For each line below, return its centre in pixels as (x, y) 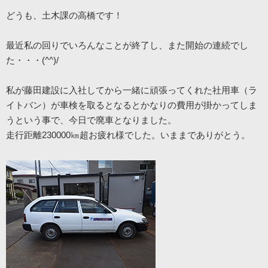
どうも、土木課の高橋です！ (64, 16)
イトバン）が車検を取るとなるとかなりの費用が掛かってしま (132, 105)
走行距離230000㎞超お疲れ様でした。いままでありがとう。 (128, 135)
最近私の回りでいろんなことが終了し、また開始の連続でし (127, 45)
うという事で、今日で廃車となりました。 (91, 120)
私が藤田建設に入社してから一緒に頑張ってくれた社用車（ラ (132, 90)
